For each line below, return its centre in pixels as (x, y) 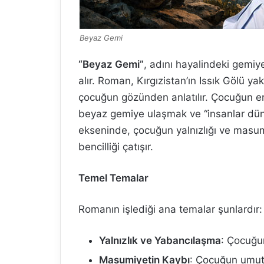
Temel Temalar (113, 178)
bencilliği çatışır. (116, 147)
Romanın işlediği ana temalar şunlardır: (170, 209)
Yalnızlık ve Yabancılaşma (160, 240)
